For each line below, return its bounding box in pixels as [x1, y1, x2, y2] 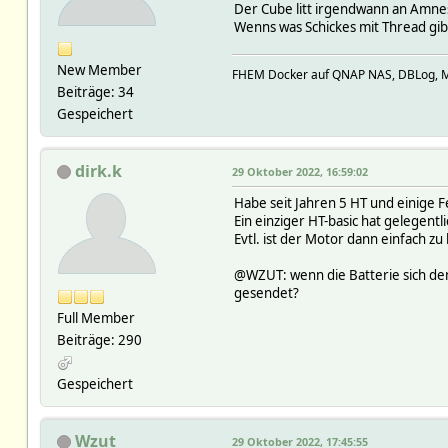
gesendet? [233, 283, 302, 302]
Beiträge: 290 [56, 330, 142, 349]
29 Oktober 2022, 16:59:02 [231, 163, 368, 179]
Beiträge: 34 [56, 82, 134, 101]
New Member [56, 60, 142, 79]
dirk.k [74, 159, 122, 182]
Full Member [56, 308, 135, 327]
